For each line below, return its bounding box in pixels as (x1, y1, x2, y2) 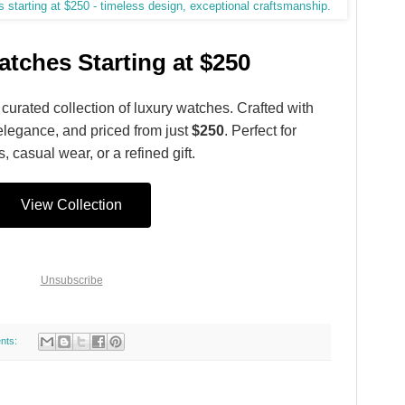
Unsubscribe (40, 273, 103, 287)
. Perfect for (224, 122, 297, 138)
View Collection (21, 196, 122, 212)
